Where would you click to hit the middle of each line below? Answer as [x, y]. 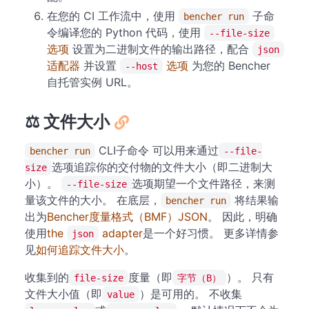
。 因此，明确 [242, 216]
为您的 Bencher [229, 65]
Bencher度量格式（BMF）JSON [127, 216]
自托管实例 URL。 [92, 82]
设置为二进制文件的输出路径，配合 [161, 49]
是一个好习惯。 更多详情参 [211, 233]
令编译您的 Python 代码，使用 [126, 32]
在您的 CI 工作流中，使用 [113, 16]
